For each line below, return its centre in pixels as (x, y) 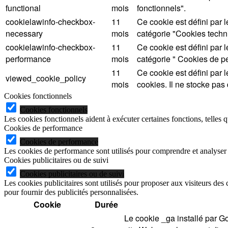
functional (23, 8)
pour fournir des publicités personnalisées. (71, 192)
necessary (24, 34)
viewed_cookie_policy (46, 78)
